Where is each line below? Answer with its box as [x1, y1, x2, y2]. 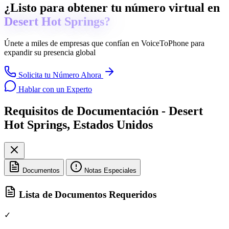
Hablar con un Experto [16, 85, 92, 94]
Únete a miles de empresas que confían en [4, 39, 141, 48]
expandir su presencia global [4, 48, 96, 57]
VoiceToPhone [141, 39, 189, 48]
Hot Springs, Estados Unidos [4, 118, 153, 132]
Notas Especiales [84, 167, 136, 175]
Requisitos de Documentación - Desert [4, 104, 203, 118]
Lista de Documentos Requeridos [16, 189, 156, 200]
